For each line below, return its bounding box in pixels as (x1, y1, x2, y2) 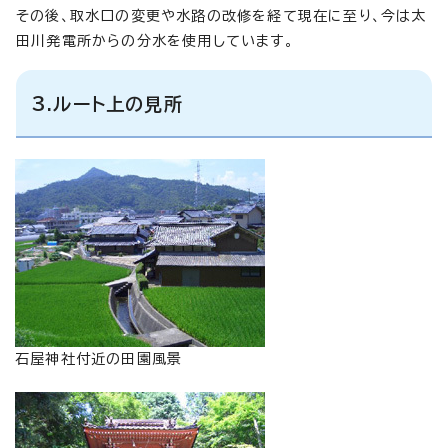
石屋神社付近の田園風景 (15, 351, 183, 366)
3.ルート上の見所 (32, 94, 183, 113)
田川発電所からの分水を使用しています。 (16, 33, 294, 48)
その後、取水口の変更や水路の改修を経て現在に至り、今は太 (16, 8, 427, 23)
